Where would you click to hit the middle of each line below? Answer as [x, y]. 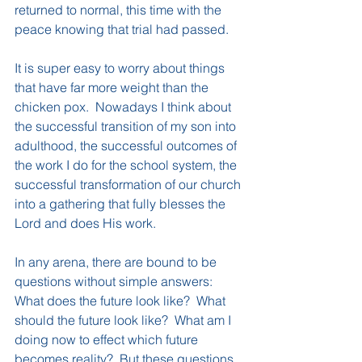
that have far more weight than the [113, 87]
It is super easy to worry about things [121, 67]
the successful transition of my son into [127, 126]
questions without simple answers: [115, 281]
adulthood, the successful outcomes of [127, 145]
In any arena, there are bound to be [117, 261]
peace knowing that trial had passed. [122, 29]
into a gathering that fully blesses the [122, 203]
